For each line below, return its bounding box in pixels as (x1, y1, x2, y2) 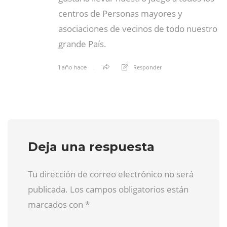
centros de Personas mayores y (58, 7, 182, 19)
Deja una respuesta (28, 139, 155, 154)
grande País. (58, 37, 106, 50)
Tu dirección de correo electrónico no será (28, 168, 194, 180)
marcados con (28, 198, 85, 210)
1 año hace (58, 63, 87, 71)
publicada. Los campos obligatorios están (28, 183, 188, 195)
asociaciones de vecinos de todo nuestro (58, 22, 217, 34)
